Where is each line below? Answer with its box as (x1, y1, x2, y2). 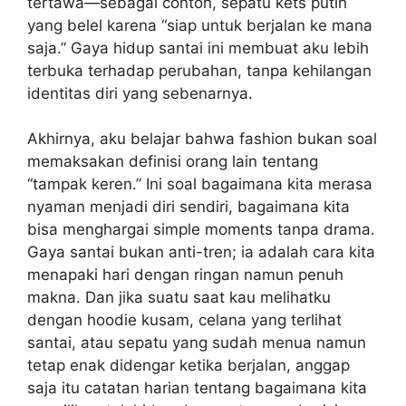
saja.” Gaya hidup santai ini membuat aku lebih (27, 38, 369, 57)
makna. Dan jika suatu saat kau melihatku (27, 288, 331, 306)
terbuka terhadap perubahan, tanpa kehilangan (27, 61, 372, 80)
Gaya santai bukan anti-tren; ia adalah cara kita (27, 243, 375, 261)
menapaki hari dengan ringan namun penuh (27, 266, 343, 284)
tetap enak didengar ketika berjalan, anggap (27, 356, 350, 374)
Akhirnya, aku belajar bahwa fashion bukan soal (27, 130, 377, 148)
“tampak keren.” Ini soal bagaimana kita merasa (27, 175, 372, 193)
